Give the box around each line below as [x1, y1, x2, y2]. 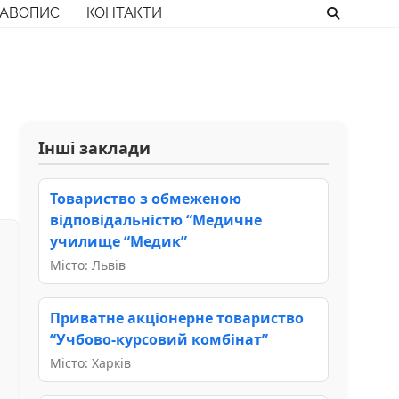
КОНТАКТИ [86, 4, 162, 21]
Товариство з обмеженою [50, 188, 241, 208]
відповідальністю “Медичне [50, 209, 262, 230]
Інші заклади [38, 136, 151, 159]
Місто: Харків [50, 354, 131, 371]
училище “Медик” [50, 231, 187, 251]
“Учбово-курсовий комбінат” [50, 329, 268, 349]
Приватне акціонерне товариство [50, 307, 304, 328]
